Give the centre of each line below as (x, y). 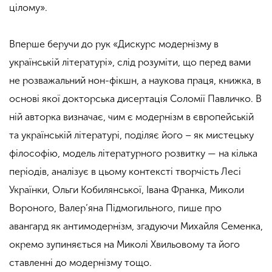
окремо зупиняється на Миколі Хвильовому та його (124, 244)
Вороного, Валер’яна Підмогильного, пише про (115, 208)
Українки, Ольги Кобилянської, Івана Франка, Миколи (127, 189)
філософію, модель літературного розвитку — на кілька (133, 153)
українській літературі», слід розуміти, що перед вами (130, 62)
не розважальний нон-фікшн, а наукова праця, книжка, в (135, 80)
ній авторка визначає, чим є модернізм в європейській (131, 117)
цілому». (29, 7)
